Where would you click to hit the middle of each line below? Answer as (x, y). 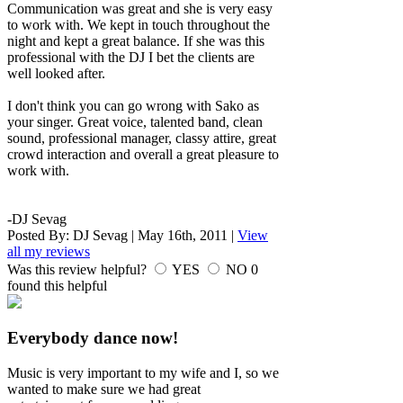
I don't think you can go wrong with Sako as (133, 105)
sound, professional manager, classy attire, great (142, 138)
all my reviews (49, 251)
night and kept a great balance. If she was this (136, 40)
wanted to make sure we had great (104, 390)
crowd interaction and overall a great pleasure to (143, 154)
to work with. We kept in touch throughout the (139, 24)
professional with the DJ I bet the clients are (131, 57)
